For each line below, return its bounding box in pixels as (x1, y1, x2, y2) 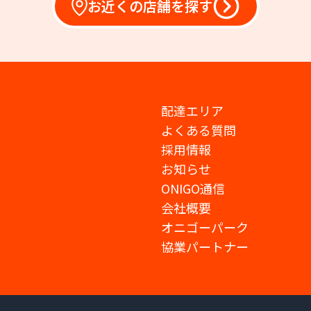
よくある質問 (161, 120, 236, 139)
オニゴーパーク (161, 217, 249, 236)
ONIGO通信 (161, 178, 225, 197)
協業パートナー (161, 237, 249, 255)
